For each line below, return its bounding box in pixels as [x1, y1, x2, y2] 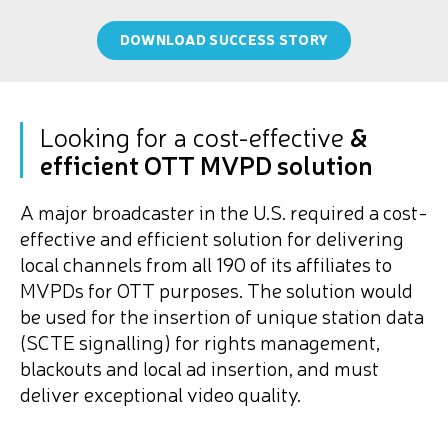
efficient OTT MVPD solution [40, 145, 373, 181]
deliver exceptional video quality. [20, 379, 301, 407]
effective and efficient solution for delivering [20, 223, 404, 251]
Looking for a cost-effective [40, 117, 350, 153]
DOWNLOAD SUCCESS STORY [119, 30, 329, 49]
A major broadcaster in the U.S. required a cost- [20, 197, 428, 225]
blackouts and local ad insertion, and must [20, 353, 379, 381]
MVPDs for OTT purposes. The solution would [20, 275, 413, 303]
